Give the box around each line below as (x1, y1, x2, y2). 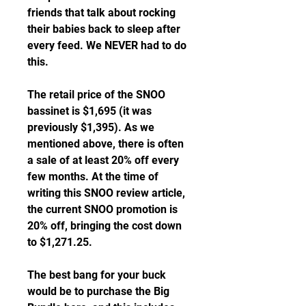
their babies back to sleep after (27, 23, 180, 36)
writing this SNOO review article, (27, 186, 185, 199)
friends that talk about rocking (27, 6, 176, 19)
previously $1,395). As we (27, 121, 154, 134)
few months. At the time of (27, 170, 158, 183)
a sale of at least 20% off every (27, 154, 179, 167)
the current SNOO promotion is (27, 203, 178, 216)
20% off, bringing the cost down (27, 219, 182, 232)
